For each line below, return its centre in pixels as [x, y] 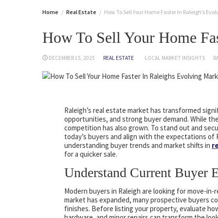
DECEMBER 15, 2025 [72, 58]
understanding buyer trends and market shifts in [138, 145]
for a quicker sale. [91, 154]
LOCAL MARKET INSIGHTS [175, 58]
